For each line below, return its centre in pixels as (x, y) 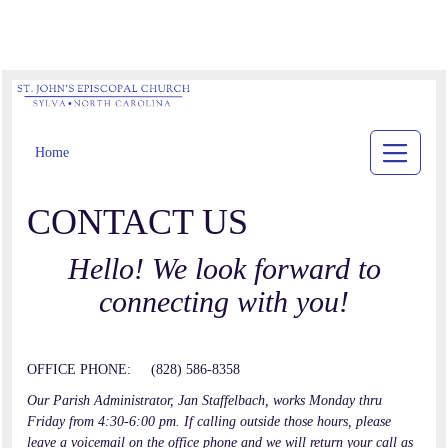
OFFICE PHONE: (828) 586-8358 (133, 370)
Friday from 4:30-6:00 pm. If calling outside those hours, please (209, 422)
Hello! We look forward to (224, 269)
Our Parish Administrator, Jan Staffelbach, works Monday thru (204, 401)
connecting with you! (224, 302)
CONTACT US (142, 222)
